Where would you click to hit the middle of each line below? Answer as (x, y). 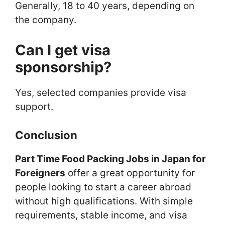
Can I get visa (63, 50)
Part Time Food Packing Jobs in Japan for (110, 159)
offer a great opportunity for (130, 173)
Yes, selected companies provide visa (101, 92)
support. (34, 106)
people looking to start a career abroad (103, 187)
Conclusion (46, 135)
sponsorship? (63, 67)
